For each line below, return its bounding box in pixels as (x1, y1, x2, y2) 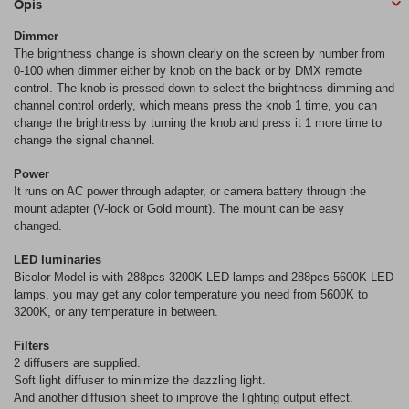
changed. (14, 218, 62, 233)
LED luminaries (14, 252, 101, 267)
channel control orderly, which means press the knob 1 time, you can (14, 98, 377, 112)
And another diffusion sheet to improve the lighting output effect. (14, 390, 353, 404)
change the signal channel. (14, 132, 155, 147)
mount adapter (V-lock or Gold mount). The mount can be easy (14, 201, 344, 215)
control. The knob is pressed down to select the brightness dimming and (14, 80, 394, 95)
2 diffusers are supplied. (14, 355, 141, 370)
